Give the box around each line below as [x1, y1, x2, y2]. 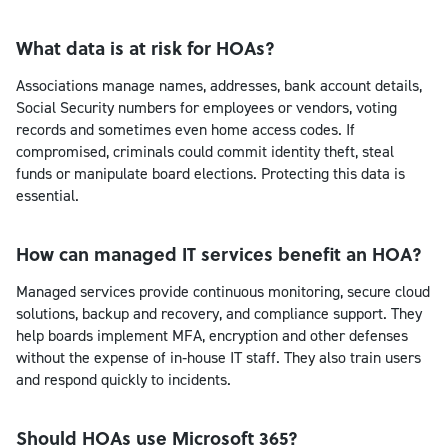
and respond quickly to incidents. [16, 368, 231, 390]
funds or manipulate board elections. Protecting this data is [16, 162, 405, 184]
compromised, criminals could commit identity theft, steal [16, 140, 394, 162]
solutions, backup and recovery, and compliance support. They [16, 302, 422, 324]
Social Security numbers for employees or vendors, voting [16, 96, 397, 118]
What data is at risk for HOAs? [16, 34, 275, 61]
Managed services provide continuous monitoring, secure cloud [16, 280, 430, 302]
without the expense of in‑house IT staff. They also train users [16, 346, 421, 368]
